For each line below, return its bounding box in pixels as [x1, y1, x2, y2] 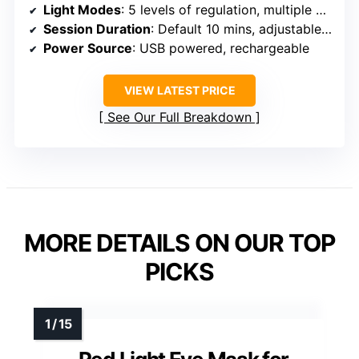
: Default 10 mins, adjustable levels [151, 20, 321, 37]
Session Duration [43, 20, 151, 37]
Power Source [43, 39, 132, 56]
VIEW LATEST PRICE [123, 83, 236, 97]
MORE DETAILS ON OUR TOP [24, 228, 335, 257]
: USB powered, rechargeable [132, 39, 309, 56]
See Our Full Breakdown [107, 108, 252, 125]
